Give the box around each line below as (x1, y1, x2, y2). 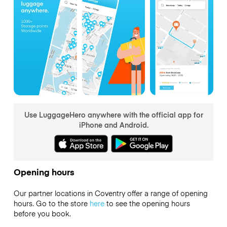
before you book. (13, 208, 71, 219)
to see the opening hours (104, 198, 190, 209)
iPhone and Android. (79, 119, 148, 130)
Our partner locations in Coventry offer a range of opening (13, 188, 208, 199)
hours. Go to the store (13, 198, 90, 209)
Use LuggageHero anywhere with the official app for (24, 109, 203, 120)
